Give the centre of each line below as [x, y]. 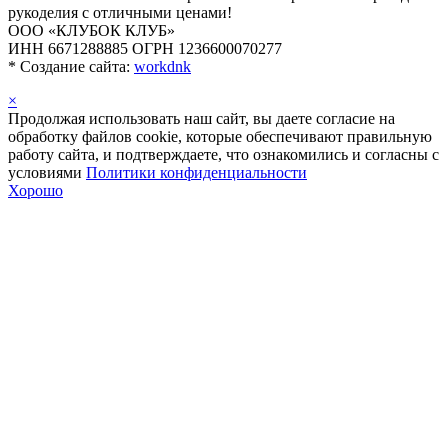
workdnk [162, 66]
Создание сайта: [75, 66]
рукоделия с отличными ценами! [120, 12]
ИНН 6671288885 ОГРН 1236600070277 [145, 48]
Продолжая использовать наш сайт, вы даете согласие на [201, 118]
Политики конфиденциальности [196, 172]
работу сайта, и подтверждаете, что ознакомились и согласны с [223, 154]
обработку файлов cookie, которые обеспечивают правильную [220, 136]
